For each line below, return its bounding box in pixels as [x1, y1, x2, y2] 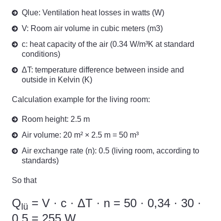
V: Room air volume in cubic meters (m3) [22, 24, 163, 33]
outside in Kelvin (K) [22, 75, 92, 84]
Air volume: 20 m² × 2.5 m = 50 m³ [22, 131, 139, 139]
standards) [22, 156, 59, 165]
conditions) [22, 50, 60, 58]
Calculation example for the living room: [12, 95, 150, 104]
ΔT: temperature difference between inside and [22, 66, 184, 74]
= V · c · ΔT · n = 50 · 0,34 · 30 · [28, 196, 201, 210]
